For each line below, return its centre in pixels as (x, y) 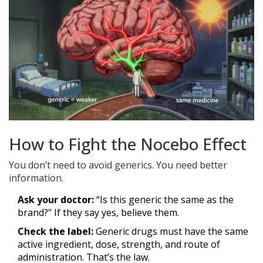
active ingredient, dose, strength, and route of (119, 245)
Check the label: (55, 232)
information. (36, 178)
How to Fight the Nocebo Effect (128, 144)
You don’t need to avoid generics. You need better (118, 165)
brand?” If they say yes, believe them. (98, 213)
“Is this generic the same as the (164, 200)
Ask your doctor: (56, 200)
